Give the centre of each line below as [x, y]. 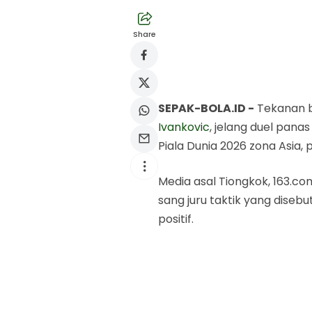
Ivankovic [184, 127]
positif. [176, 219]
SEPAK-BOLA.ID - [206, 109]
